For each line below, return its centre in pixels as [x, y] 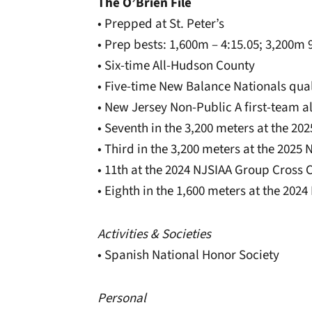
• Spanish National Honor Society [188, 255]
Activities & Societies [154, 234]
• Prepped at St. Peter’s [161, 24]
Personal [122, 298]
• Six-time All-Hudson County [176, 66]
